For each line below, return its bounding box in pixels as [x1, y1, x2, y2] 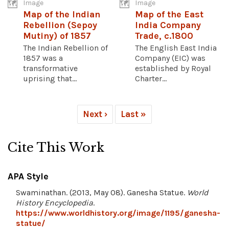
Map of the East [135, 9, 203, 20]
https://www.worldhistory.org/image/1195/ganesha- [16, 208, 220, 218]
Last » [121, 108, 146, 119]
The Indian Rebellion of [23, 42, 108, 53]
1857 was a [23, 53, 63, 63]
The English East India [135, 42, 217, 53]
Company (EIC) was [135, 53, 205, 63]
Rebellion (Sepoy [23, 19, 97, 31]
